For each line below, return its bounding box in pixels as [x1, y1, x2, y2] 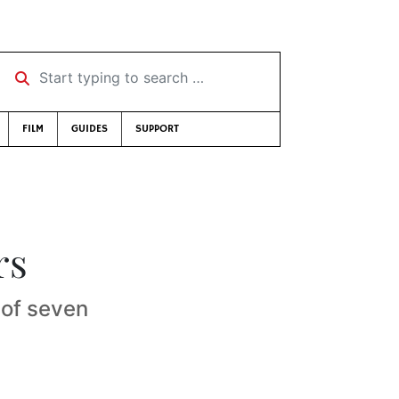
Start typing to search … [3, 62, 162, 80]
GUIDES [70, 122, 108, 135]
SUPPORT [134, 122, 179, 135]
